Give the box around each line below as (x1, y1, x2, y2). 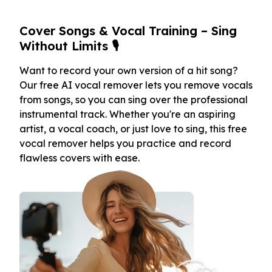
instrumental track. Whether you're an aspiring (19, 107, 236, 120)
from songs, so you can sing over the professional (19, 93, 248, 106)
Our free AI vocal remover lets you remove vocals (19, 78, 253, 91)
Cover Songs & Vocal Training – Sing (19, 22, 237, 38)
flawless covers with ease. (19, 151, 140, 164)
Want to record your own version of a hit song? (19, 64, 238, 76)
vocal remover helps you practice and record (19, 137, 231, 149)
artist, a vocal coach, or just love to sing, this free (19, 122, 247, 135)
